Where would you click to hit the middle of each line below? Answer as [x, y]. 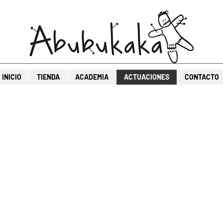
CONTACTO [202, 77]
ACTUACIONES [147, 77]
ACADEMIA [92, 77]
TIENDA [48, 77]
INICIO [12, 77]
